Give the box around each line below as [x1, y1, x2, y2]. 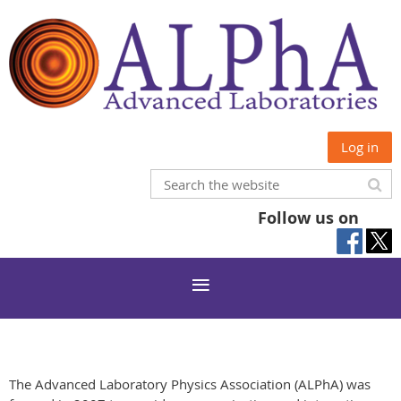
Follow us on [258, 207, 359, 229]
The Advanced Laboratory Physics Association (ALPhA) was [9, 375, 371, 393]
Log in [341, 138, 379, 156]
